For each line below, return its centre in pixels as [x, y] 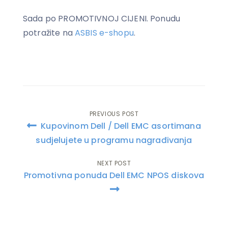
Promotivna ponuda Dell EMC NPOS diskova [114, 175]
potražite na [49, 33]
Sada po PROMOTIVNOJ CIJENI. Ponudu [102, 18]
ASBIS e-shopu [104, 33]
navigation [60, 141]
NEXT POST [114, 163]
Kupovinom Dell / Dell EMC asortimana [120, 126]
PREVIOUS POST [114, 113]
